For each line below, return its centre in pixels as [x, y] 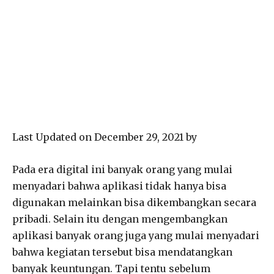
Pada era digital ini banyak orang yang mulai [122, 169]
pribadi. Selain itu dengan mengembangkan [120, 219]
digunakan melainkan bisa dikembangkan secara [134, 202]
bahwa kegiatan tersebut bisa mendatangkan [122, 252]
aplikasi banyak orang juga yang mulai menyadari [136, 235]
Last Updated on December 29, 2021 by [105, 137]
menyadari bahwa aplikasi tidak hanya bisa [119, 186]
